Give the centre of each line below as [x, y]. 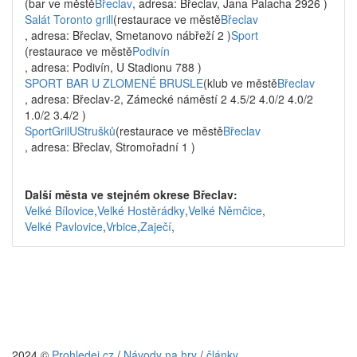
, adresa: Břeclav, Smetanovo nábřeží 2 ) [128, 35]
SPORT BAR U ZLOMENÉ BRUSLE [114, 83]
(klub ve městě [240, 83]
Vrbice [122, 226]
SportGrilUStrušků [70, 131]
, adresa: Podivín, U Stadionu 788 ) [113, 67]
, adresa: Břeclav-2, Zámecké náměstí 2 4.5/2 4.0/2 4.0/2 [169, 99]
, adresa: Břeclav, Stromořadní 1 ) [110, 147]
